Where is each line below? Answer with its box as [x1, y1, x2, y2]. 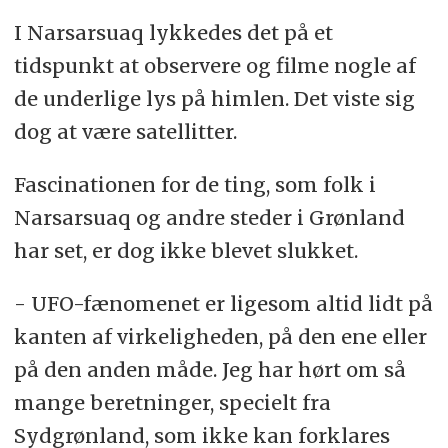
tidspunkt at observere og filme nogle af [13, 52, 416, 78]
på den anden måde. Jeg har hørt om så [13, 356, 406, 382]
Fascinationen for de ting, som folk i [13, 171, 376, 197]
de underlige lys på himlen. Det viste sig [13, 85, 415, 111]
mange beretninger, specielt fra [13, 389, 331, 415]
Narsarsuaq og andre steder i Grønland [13, 204, 405, 230]
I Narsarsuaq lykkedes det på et [13, 19, 333, 45]
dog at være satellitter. [13, 118, 237, 144]
